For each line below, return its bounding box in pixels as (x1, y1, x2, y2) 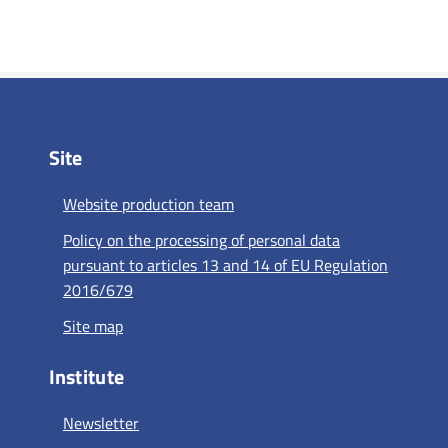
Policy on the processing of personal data (62, 228, 340, 253)
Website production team (62, 192, 234, 216)
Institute (48, 360, 125, 392)
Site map (62, 314, 123, 339)
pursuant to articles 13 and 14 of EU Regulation (62, 253, 388, 278)
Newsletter (62, 410, 139, 435)
